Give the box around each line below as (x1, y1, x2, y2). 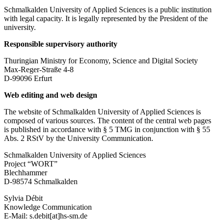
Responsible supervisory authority (4, 39, 117, 48)
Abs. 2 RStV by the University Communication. (4, 134, 153, 142)
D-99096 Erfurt (4, 74, 52, 82)
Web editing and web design (4, 90, 97, 99)
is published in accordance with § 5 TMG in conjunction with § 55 (4, 125, 210, 134)
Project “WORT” (4, 159, 57, 168)
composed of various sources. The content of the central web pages (4, 116, 211, 125)
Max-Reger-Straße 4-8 (4, 65, 74, 74)
